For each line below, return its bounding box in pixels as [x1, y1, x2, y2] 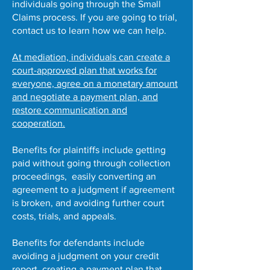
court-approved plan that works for [12, 65, 157, 75]
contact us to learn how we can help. [12, 25, 166, 36]
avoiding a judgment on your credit [12, 251, 159, 261]
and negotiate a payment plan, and [12, 92, 158, 102]
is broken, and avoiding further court [12, 198, 165, 208]
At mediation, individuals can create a [12, 52, 170, 62]
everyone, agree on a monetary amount [12, 78, 178, 89]
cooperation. [12, 118, 65, 128]
